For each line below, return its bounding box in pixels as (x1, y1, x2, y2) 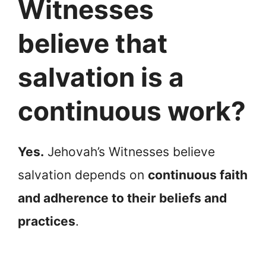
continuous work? (18, 94, 246, 127)
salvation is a (18, 61, 184, 93)
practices (18, 213, 75, 229)
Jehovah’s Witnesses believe (44, 144, 215, 159)
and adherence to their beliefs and (18, 190, 227, 205)
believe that (18, 27, 167, 59)
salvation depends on (18, 167, 148, 182)
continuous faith (148, 167, 248, 182)
